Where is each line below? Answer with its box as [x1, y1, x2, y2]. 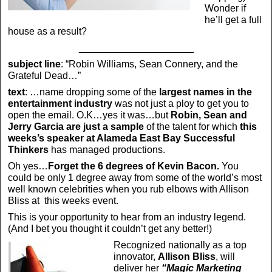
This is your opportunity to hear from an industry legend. [8, 212, 246, 223]
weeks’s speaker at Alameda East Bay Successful [8, 133, 235, 144]
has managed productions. [49, 144, 165, 155]
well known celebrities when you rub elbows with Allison [8, 184, 249, 195]
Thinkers [8, 144, 49, 155]
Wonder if [205, 3, 246, 14]
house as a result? [8, 26, 87, 37]
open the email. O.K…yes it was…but [8, 110, 171, 121]
